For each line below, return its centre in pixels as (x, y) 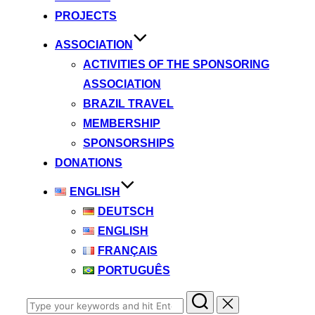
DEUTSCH (126, 212)
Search (42, 299)
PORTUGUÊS (134, 271)
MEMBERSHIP (122, 124)
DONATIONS (89, 163)
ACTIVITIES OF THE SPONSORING (176, 65)
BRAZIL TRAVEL (128, 104)
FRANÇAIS (127, 251)
